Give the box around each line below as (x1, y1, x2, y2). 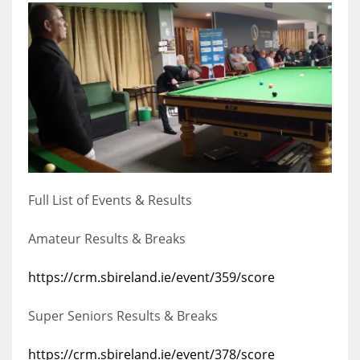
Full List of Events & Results (28, 191, 192, 210)
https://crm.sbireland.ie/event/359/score (28, 268, 275, 287)
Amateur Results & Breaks (28, 230, 186, 248)
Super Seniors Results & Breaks (28, 307, 218, 325)
